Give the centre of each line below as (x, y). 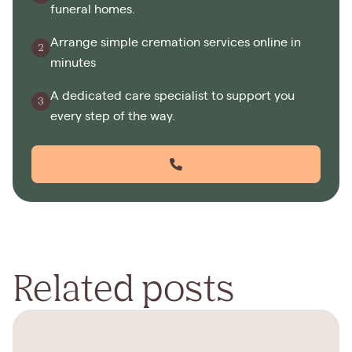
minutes (73, 63)
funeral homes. (93, 10)
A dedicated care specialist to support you (172, 96)
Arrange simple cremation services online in (176, 43)
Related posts (124, 287)
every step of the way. (113, 117)
